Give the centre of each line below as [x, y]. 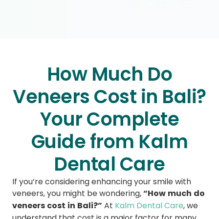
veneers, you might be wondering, [78, 193]
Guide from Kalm [109, 142]
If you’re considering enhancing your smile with [102, 182]
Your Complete [109, 119]
